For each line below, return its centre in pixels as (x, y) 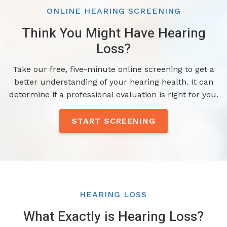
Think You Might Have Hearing (113, 33)
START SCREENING (113, 121)
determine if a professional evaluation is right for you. (113, 94)
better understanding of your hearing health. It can (113, 82)
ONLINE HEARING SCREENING (113, 11)
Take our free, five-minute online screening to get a (113, 69)
